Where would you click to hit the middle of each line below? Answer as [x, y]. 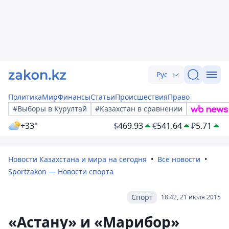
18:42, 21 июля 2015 [191, 197]
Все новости [179, 159]
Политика [25, 97]
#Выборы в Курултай [50, 109]
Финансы [74, 97]
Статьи [103, 97]
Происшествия [141, 97]
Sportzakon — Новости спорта [61, 171]
